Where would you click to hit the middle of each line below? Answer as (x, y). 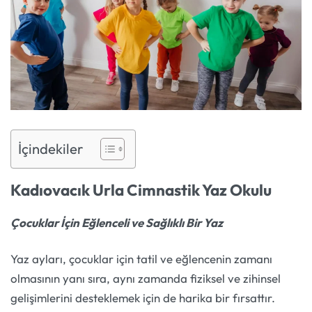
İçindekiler (50, 148)
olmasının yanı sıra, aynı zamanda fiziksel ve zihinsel (146, 278)
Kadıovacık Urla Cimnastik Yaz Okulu (141, 189)
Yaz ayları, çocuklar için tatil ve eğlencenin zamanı (141, 258)
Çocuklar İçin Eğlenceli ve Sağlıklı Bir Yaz (117, 223)
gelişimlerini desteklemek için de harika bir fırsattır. (143, 297)
